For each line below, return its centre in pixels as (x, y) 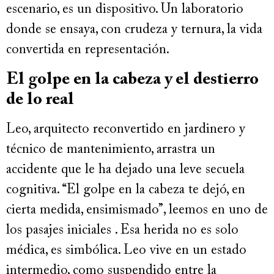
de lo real (40, 99)
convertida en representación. (88, 50)
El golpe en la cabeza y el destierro (132, 79)
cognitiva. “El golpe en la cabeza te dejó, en (126, 190)
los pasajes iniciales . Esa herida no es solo (122, 230)
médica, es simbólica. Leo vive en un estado (126, 250)
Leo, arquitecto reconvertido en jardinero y (126, 129)
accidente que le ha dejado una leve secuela (125, 170)
